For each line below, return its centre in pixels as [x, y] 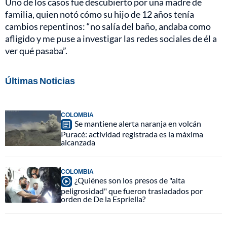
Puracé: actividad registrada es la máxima [132, 134]
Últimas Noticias [40, 80]
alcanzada [78, 142]
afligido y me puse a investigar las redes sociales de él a [111, 38]
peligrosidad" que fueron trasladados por [132, 191]
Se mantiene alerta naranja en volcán [138, 123]
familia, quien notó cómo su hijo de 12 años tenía [100, 14]
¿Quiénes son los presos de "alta [130, 180]
